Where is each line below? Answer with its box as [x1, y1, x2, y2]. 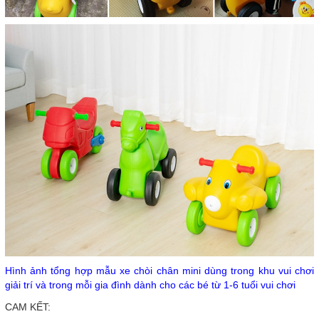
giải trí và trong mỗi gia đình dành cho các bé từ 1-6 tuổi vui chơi [5, 279, 296, 291]
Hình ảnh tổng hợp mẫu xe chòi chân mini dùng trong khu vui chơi [5, 265, 314, 276]
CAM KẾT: [5, 301, 51, 313]
